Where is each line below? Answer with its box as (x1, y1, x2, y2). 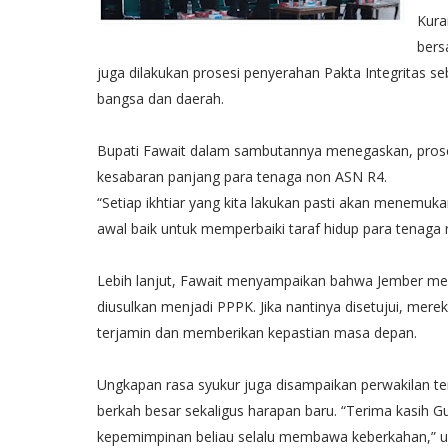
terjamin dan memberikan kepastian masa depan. (97, 323, 417, 342)
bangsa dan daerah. (97, 89, 224, 108)
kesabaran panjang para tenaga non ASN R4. (97, 167, 387, 186)
